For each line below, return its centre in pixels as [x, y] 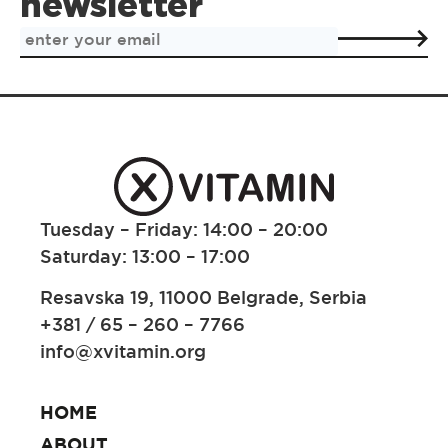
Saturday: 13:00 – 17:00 [145, 255]
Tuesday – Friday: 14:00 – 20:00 [184, 228]
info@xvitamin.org [123, 351]
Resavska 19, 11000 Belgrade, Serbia [203, 297]
